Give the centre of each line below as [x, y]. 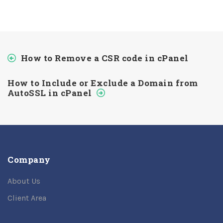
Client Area [27, 198]
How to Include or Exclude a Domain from [103, 83]
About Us [24, 181]
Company [29, 160]
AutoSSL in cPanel [50, 93]
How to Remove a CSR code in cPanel [105, 58]
